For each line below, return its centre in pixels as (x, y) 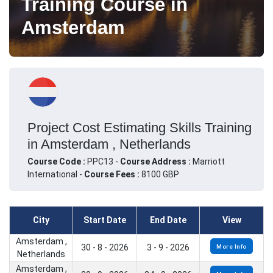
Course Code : (57, 161)
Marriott (209, 161)
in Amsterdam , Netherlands (109, 144)
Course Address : (156, 161)
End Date (168, 220)
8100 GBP (159, 174)
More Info (232, 246)
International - (56, 174)
